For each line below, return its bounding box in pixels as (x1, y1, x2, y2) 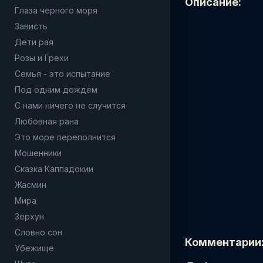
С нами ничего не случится (15, 100, 126, 110)
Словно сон (15, 227, 62, 237)
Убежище (15, 243, 54, 253)
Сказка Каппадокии (15, 164, 93, 174)
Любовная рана (15, 116, 79, 126)
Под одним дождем (15, 85, 97, 95)
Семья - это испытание (15, 69, 110, 79)
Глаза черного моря (15, 5, 97, 15)
